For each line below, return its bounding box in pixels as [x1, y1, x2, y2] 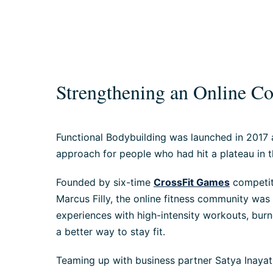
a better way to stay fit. [56, 225, 165, 238]
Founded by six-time [56, 176, 154, 188]
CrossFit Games [154, 176, 230, 188]
